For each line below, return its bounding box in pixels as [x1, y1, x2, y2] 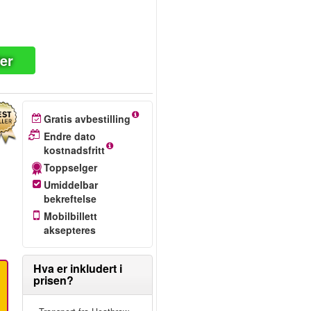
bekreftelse [43, 192, 96, 205]
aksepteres [43, 223, 96, 237]
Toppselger [43, 160, 97, 174]
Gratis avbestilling [43, 112, 131, 126]
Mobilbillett [43, 209, 97, 223]
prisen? [33, 272, 74, 288]
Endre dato [43, 129, 96, 143]
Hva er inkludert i [33, 260, 122, 276]
